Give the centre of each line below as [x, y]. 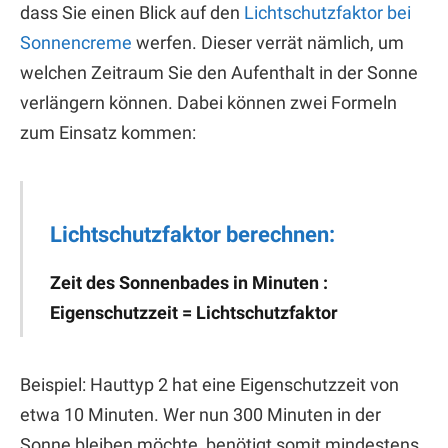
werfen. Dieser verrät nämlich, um [268, 42]
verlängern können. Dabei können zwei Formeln [208, 102]
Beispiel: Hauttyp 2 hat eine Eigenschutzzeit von [209, 384]
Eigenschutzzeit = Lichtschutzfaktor [194, 312]
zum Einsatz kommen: [108, 132]
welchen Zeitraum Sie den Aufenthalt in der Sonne [219, 72]
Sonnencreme [76, 42]
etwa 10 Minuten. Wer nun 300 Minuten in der [200, 414]
